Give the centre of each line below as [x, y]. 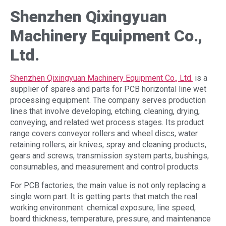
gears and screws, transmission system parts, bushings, [109, 156]
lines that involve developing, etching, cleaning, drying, [105, 111]
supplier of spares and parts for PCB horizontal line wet [108, 89]
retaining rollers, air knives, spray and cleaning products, [108, 145]
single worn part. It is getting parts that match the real [104, 196]
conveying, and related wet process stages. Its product [107, 123]
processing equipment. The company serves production [108, 100]
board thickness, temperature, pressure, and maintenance [110, 218]
